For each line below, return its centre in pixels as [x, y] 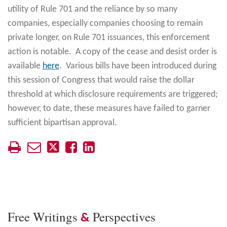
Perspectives [123, 216]
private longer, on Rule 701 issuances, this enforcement [109, 37]
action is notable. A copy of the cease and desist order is [112, 52]
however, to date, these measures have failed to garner [109, 108]
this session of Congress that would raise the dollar [101, 80]
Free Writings [44, 216]
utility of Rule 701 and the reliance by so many [92, 9]
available [25, 66]
